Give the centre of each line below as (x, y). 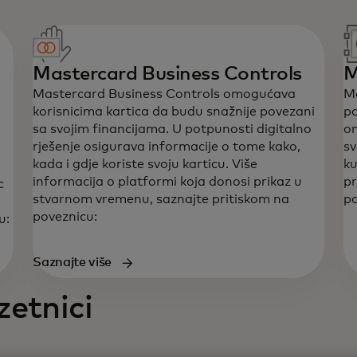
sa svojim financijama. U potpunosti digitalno (173, 129)
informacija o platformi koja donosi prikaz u (168, 182)
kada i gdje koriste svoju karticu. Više (145, 164)
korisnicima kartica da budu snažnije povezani (174, 112)
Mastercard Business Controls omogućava (165, 94)
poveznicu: (65, 217)
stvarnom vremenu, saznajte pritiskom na (161, 199)
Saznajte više (73, 262)
